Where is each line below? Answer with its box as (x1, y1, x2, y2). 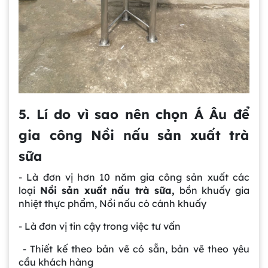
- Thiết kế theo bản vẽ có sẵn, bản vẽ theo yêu (19, 243, 249, 255)
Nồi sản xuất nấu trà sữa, (39, 184, 175, 197)
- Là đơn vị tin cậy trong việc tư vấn (19, 220, 181, 233)
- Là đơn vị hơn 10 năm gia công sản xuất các (19, 171, 249, 184)
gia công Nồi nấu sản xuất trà (19, 127, 249, 144)
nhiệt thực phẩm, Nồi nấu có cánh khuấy (19, 197, 206, 210)
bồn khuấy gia (175, 184, 250, 197)
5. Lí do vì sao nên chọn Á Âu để (19, 106, 249, 123)
